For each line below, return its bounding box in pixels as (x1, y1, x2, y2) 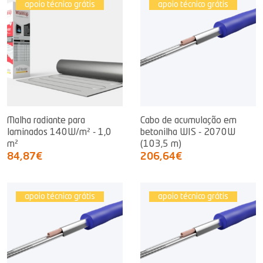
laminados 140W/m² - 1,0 (7, 128, 112, 137)
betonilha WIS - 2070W (140, 128, 235, 137)
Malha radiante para (7, 116, 85, 126)
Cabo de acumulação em (140, 116, 237, 126)
